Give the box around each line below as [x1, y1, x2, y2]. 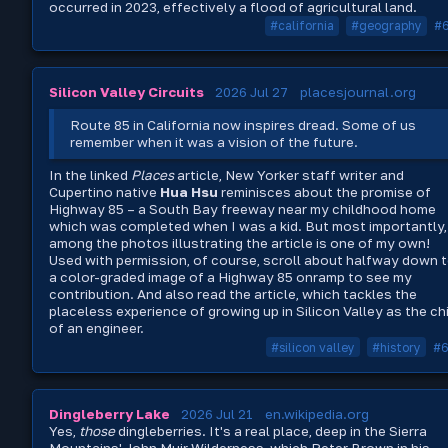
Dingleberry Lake [49, 405, 170, 422]
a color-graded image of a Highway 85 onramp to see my [49, 269, 412, 286]
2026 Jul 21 [181, 405, 253, 422]
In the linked [49, 167, 131, 184]
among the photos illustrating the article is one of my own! [49, 235, 430, 252]
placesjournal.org [300, 84, 416, 101]
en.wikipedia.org [265, 405, 369, 422]
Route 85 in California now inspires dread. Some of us [70, 117, 417, 134]
